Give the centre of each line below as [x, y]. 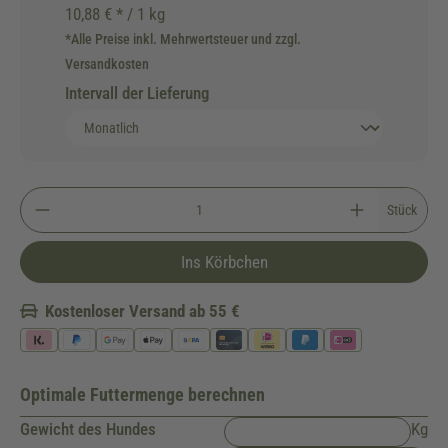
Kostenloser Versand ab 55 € [142, 311]
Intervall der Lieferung [137, 93]
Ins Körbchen [224, 262]
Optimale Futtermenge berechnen [142, 394]
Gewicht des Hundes [88, 429]
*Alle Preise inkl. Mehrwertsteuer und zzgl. [183, 39]
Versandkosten [107, 64]
